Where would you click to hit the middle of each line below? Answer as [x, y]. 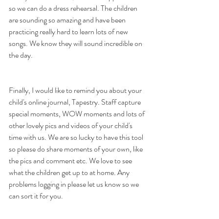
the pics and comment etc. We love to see [71, 161]
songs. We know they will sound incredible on [76, 43]
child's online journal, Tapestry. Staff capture [76, 102]
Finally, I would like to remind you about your [76, 90]
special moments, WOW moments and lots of [77, 114]
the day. [21, 55]
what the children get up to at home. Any [70, 172]
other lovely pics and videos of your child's [71, 125]
